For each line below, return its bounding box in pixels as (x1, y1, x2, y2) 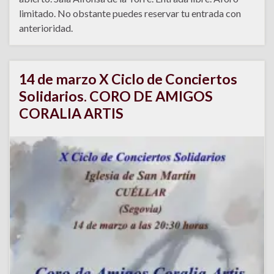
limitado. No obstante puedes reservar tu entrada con (19, 7, 241, 19)
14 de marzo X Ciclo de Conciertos (19, 70, 237, 87)
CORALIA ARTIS (19, 104, 124, 122)
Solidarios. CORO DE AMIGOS (19, 87, 213, 105)
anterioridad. (19, 21, 73, 34)
